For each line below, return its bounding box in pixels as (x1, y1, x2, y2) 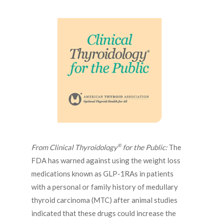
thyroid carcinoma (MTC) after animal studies (31, 195, 177, 204)
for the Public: (121, 142, 169, 152)
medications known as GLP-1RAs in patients (31, 169, 174, 178)
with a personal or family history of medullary (31, 182, 178, 191)
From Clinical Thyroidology (31, 142, 117, 152)
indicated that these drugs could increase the (31, 208, 176, 218)
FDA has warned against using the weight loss (31, 155, 180, 165)
